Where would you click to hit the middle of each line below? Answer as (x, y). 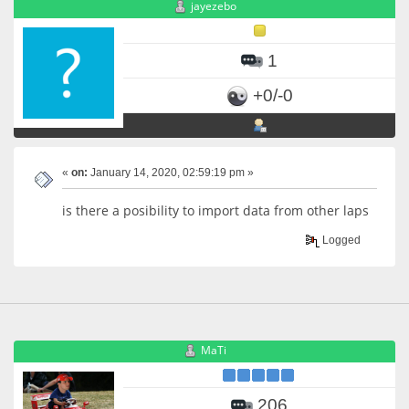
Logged (341, 241)
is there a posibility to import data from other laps (217, 210)
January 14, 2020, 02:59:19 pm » (171, 172)
